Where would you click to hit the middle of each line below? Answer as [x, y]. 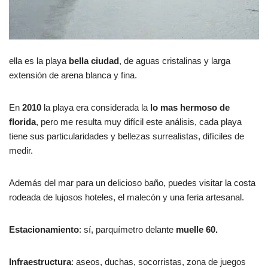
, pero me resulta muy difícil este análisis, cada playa [139, 121]
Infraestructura [40, 261]
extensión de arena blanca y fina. [73, 75]
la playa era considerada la [96, 107]
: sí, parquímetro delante [126, 229]
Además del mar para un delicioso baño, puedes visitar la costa [132, 182]
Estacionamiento [44, 229]
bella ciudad [94, 60]
